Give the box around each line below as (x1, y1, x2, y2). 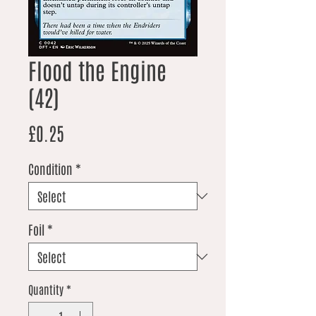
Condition (28, 160, 73, 178)
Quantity (28, 282, 63, 297)
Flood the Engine (28, 55, 166, 85)
